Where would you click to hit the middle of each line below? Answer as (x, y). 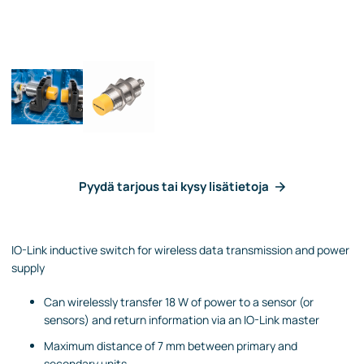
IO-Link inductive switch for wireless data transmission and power (180, 249)
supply (28, 267)
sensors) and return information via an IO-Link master (182, 319)
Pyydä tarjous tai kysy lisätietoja (174, 186)
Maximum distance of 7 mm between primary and (171, 345)
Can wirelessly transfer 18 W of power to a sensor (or (179, 301)
